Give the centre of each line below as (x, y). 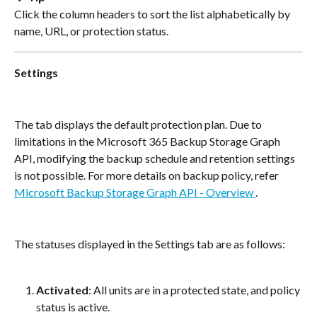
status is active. (73, 307)
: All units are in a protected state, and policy (195, 290)
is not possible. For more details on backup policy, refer (148, 175)
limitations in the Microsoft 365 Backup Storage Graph (148, 142)
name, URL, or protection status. (91, 31)
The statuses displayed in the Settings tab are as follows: (150, 244)
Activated (62, 290)
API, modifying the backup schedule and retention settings (156, 158)
